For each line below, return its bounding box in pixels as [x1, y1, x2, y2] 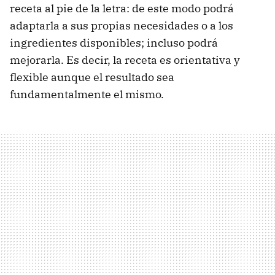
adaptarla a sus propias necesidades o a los [10, 18, 233, 33]
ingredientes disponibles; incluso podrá [10, 36, 218, 50]
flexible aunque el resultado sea [10, 70, 174, 84]
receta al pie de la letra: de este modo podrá [10, 1, 234, 15]
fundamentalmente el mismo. [10, 87, 164, 101]
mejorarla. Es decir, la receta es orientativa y [10, 53, 240, 67]
